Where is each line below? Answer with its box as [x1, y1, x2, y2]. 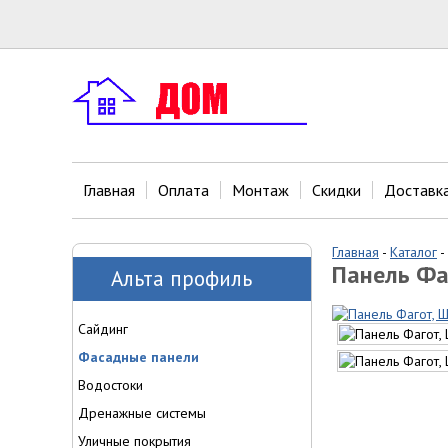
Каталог [390, 243, 437, 261]
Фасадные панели [78, 348, 199, 366]
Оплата [158, 180, 209, 200]
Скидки [312, 180, 361, 200]
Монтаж [232, 180, 289, 200]
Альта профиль [111, 265, 252, 292]
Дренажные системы [78, 404, 206, 422]
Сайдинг [78, 320, 128, 338]
